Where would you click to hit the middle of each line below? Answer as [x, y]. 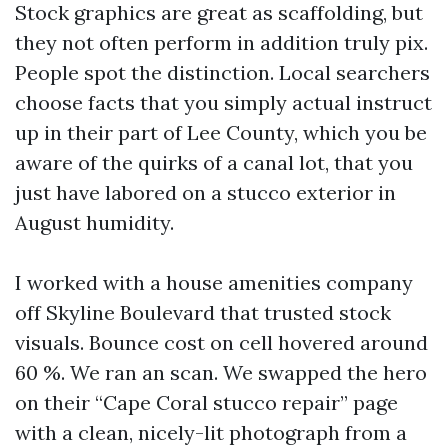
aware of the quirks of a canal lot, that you [214, 162]
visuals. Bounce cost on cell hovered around [221, 342]
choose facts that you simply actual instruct [223, 102]
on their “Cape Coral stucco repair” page [206, 402]
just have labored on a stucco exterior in [205, 192]
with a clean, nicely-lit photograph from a [211, 432]
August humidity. [94, 222]
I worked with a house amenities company [214, 282]
